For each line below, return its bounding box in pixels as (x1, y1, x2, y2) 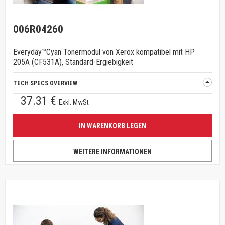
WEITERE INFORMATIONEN (73, 148, 152, 156)
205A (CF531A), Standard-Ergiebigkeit (13, 57, 133, 67)
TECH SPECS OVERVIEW (13, 80, 77, 87)
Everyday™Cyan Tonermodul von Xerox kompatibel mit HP (13, 47, 195, 57)
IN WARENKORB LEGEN (79, 122, 146, 130)
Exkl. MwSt (59, 98, 89, 106)
